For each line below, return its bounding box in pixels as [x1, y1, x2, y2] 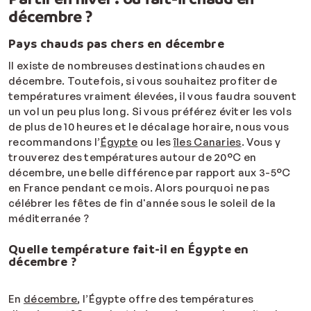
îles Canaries [173, 135, 242, 149]
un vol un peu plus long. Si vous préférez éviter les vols [8, 105, 292, 119]
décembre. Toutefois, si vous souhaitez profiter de [8, 74, 277, 88]
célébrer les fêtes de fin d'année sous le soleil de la [8, 196, 276, 210]
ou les [137, 135, 174, 149]
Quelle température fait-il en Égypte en [8, 242, 249, 257]
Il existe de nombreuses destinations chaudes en [8, 59, 266, 73]
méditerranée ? [8, 212, 90, 226]
